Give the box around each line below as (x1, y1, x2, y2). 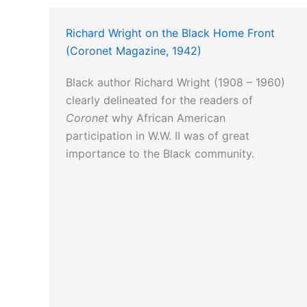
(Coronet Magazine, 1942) (66, 44, 201, 58)
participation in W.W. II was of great (66, 129, 249, 143)
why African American (108, 111, 225, 125)
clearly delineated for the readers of (66, 93, 253, 108)
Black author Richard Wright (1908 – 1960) (66, 75, 285, 90)
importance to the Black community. (66, 147, 254, 161)
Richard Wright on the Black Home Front (66, 26, 275, 40)
